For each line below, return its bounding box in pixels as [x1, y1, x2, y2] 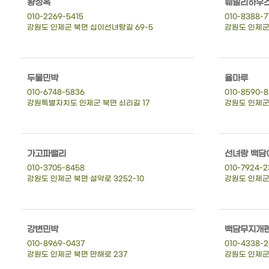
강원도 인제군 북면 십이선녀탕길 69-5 [27, 23, 153, 32]
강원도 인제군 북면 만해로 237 [27, 250, 127, 259]
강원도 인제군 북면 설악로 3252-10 [27, 174, 144, 183]
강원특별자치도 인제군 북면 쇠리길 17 [27, 98, 150, 107]
